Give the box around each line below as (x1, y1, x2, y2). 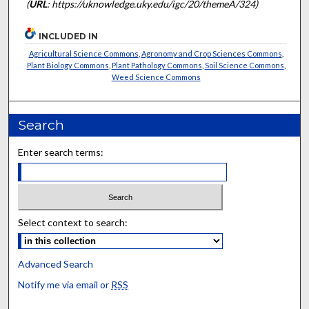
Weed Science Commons (111, 72, 201, 81)
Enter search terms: (18, 146, 104, 158)
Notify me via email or (18, 279, 112, 291)
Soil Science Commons (204, 60, 284, 70)
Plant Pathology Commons (111, 60, 202, 70)
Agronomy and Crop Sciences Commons (141, 48, 282, 58)
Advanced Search (18, 258, 94, 270)
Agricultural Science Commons (28, 48, 139, 58)
